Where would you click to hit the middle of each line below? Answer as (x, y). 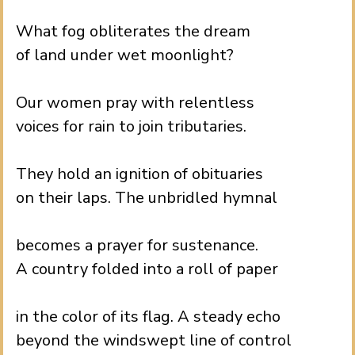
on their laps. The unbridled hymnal (147, 198)
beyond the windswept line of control (154, 340)
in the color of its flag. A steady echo (148, 317)
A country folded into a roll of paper (147, 269)
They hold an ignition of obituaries (139, 174)
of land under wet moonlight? (125, 55)
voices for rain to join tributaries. (131, 126)
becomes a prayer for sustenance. (137, 245)
